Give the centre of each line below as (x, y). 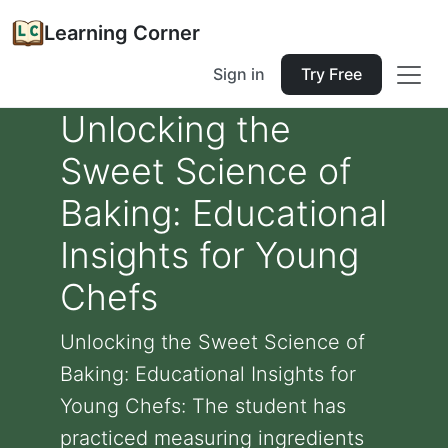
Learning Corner (122, 33)
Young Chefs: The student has (203, 406)
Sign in (239, 74)
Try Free (331, 74)
